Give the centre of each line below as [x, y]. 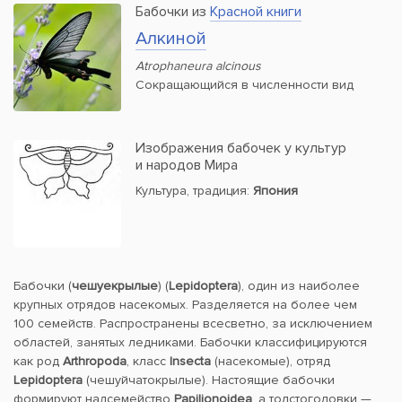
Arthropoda [95, 362]
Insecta [190, 362]
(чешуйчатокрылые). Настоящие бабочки [209, 380]
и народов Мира [187, 166]
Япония [275, 191]
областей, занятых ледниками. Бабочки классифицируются [190, 343]
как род [38, 362]
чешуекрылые [115, 286]
